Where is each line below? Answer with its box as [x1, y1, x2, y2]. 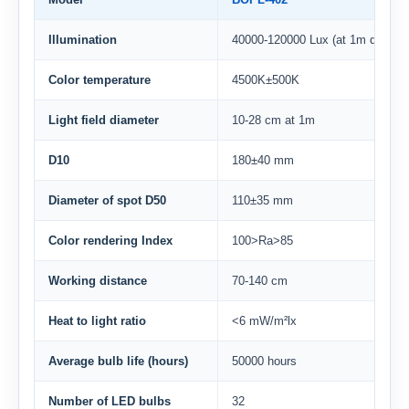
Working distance [48, 274, 147, 288]
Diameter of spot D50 [48, 194, 166, 207]
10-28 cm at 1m [232, 113, 315, 127]
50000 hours [232, 354, 297, 368]
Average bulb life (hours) [48, 354, 188, 368]
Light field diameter [48, 113, 159, 127]
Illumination [48, 33, 117, 47]
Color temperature [48, 73, 151, 87]
